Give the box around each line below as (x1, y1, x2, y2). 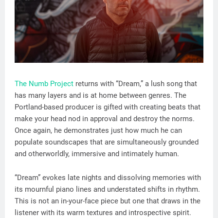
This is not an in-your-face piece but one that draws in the (15, 197, 200, 206)
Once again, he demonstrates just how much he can (15, 126, 182, 135)
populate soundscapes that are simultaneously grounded (15, 138, 199, 147)
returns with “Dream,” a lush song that (73, 79, 197, 89)
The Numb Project (15, 79, 73, 89)
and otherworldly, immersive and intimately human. (15, 149, 179, 159)
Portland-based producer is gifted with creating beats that (15, 103, 200, 112)
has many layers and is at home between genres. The (15, 91, 186, 100)
